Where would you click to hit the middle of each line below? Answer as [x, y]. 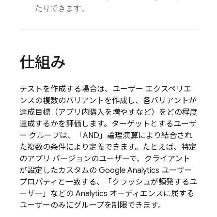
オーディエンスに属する [151, 194]
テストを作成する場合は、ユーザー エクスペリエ [105, 89]
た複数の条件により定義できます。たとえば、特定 [108, 147]
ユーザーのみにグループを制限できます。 [92, 205]
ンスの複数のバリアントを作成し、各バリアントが [108, 101]
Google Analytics [129, 170]
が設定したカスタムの [59, 170]
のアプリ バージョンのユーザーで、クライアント [105, 159]
